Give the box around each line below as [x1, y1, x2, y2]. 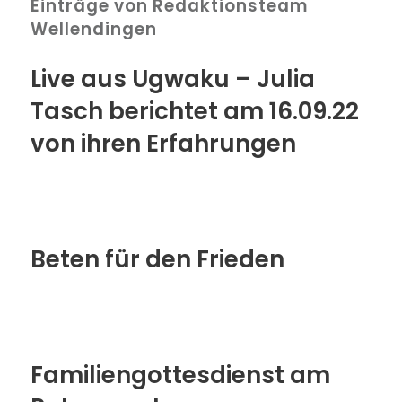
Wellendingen [30, 16, 157, 41]
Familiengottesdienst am [30, 359, 330, 392]
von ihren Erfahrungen [30, 127, 296, 160]
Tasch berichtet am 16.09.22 [30, 94, 359, 127]
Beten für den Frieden [30, 243, 284, 276]
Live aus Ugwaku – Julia [30, 62, 315, 95]
